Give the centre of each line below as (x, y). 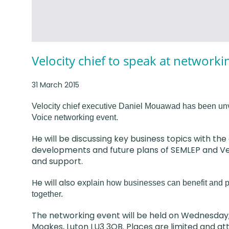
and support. (57, 161)
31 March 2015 (55, 85)
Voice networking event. (75, 117)
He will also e (57, 182)
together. (47, 194)
